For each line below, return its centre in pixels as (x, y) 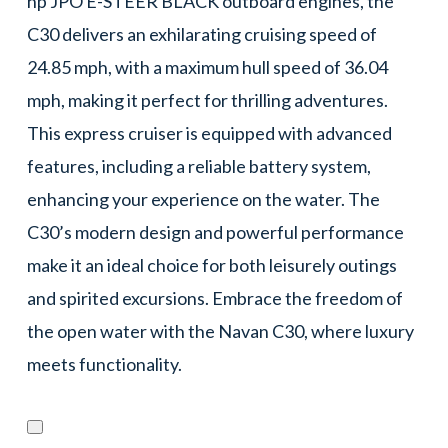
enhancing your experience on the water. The (203, 198)
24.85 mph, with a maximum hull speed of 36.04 (207, 66)
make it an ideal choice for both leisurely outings (211, 264)
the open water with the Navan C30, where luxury (220, 330)
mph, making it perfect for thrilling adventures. (207, 99)
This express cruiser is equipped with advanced (209, 132)
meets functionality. (104, 363)
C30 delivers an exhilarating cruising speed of (201, 33)
